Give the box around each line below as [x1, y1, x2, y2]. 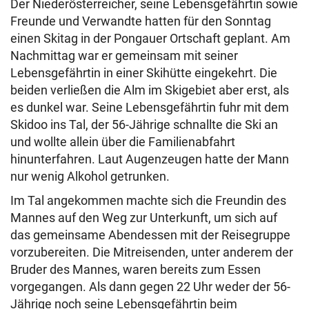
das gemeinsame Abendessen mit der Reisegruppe [10, 228, 290, 242]
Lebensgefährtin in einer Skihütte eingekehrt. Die [10, 66, 277, 80]
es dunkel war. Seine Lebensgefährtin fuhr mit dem [10, 100, 289, 114]
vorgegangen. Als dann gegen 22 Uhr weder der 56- [10, 279, 290, 294]
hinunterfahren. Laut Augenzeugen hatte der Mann [10, 152, 289, 166]
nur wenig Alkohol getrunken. [10, 169, 170, 183]
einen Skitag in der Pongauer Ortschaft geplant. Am [10, 31, 290, 46]
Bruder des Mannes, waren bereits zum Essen [10, 262, 261, 277]
